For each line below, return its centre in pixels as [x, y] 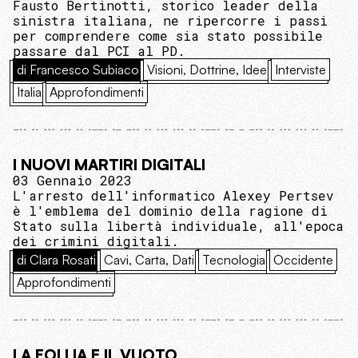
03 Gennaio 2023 [72, 180]
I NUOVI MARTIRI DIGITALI [109, 164]
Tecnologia [234, 259]
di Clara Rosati [56, 259]
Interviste [300, 69]
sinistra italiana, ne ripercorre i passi [170, 20]
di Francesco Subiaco [78, 69]
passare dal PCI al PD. [99, 50]
